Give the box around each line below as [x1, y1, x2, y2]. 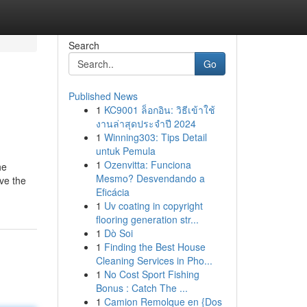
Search [68, 38, 99, 52]
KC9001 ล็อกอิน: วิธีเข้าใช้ [103, 103, 215, 116]
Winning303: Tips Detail [103, 130, 207, 144]
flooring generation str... [95, 212, 199, 226]
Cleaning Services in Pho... [95, 254, 212, 267]
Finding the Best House [103, 240, 206, 254]
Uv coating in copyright [103, 199, 203, 212]
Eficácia [95, 185, 130, 199]
